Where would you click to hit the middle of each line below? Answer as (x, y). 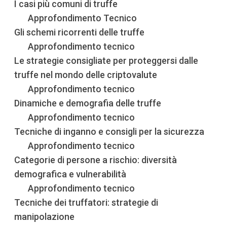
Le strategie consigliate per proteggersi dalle (106, 60)
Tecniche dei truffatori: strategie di (86, 202)
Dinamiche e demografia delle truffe (88, 103)
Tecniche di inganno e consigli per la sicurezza (109, 131)
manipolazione (45, 216)
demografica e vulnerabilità (70, 174)
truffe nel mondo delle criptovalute (86, 74)
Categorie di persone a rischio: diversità (96, 160)
